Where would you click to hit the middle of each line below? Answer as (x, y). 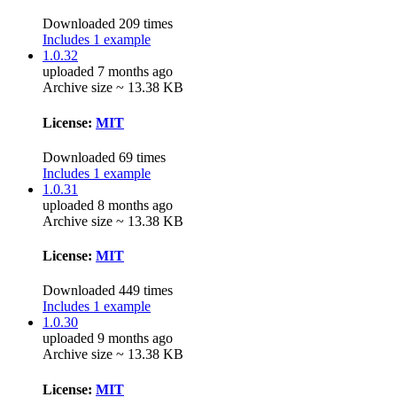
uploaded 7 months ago (108, 72)
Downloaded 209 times (108, 24)
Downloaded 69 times (104, 157)
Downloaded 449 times (108, 291)
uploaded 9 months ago (108, 339)
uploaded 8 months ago (108, 205)
